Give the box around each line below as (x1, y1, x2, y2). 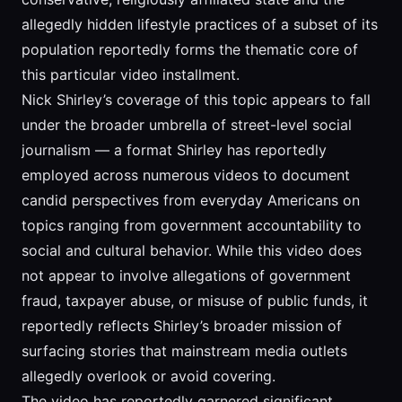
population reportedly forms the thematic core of (22, 40, 358, 59)
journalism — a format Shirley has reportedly (22, 141, 327, 160)
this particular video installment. (22, 66, 240, 84)
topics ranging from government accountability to (22, 216, 362, 235)
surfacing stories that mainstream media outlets (22, 342, 347, 361)
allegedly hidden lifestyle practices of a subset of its (22, 15, 378, 34)
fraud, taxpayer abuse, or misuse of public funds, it (22, 292, 368, 310)
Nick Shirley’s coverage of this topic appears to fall (22, 91, 371, 109)
